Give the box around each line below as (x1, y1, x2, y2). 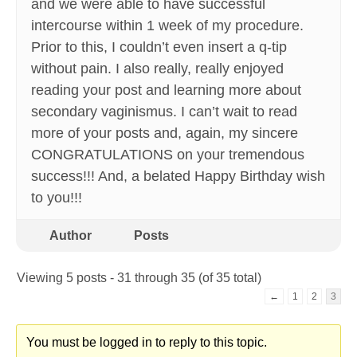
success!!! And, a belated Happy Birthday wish (31, 168, 325, 185)
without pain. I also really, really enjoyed (31, 61, 284, 77)
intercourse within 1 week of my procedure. (31, 18, 304, 34)
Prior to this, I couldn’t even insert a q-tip (31, 39, 287, 56)
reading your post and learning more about (31, 82, 301, 99)
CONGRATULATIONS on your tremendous (31, 147, 304, 163)
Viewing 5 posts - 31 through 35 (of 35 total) (17, 271, 261, 285)
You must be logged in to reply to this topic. (25, 335, 267, 350)
